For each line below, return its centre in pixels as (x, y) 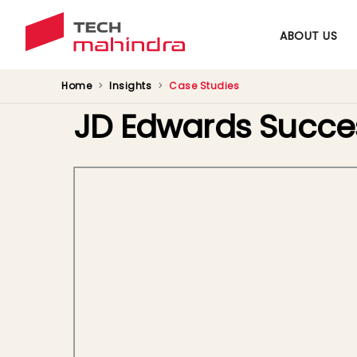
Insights (130, 86)
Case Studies (204, 86)
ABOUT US (309, 36)
